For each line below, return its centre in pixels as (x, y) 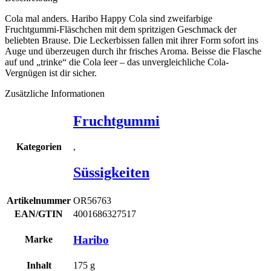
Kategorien (39, 147)
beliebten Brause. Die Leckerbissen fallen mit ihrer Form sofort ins (132, 41)
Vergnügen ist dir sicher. (51, 73)
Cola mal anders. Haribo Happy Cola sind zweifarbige (109, 19)
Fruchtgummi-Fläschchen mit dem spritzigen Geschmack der (121, 30)
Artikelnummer (39, 201)
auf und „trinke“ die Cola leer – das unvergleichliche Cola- (117, 62)
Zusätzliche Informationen (55, 94)
